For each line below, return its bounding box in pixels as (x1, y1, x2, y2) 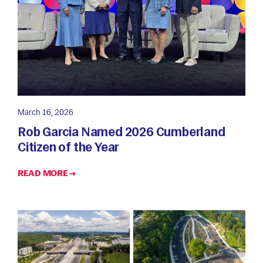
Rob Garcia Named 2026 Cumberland (18, 123, 225, 140)
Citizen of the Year (18, 139, 120, 155)
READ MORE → (18, 167, 76, 178)
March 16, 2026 (18, 107, 73, 117)
